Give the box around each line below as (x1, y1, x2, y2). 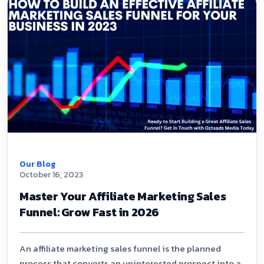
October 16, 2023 (19, 168, 83, 181)
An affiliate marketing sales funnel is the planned (19, 241, 221, 255)
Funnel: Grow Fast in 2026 (19, 203, 160, 221)
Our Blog (19, 157, 55, 170)
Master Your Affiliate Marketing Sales (19, 187, 226, 205)
